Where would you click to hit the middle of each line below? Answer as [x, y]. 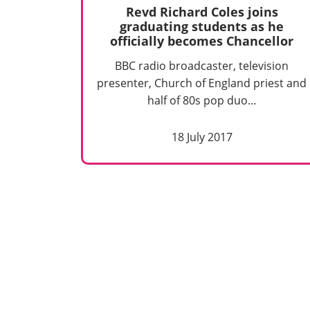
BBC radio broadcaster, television [202, 66]
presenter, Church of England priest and [202, 83]
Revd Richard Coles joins [202, 11]
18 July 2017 [202, 137]
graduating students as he [202, 26]
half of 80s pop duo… [202, 101]
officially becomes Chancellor [202, 40]
